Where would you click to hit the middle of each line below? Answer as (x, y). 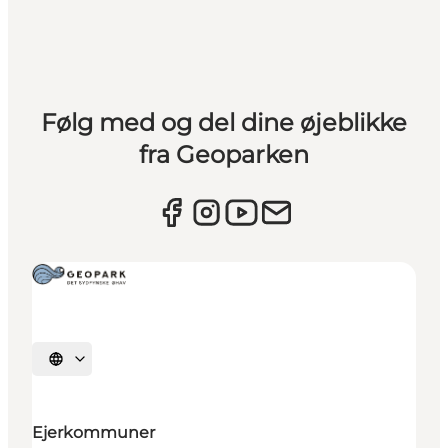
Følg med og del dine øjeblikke (223, 123)
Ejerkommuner (93, 433)
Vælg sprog (87, 365)
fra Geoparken (223, 155)
